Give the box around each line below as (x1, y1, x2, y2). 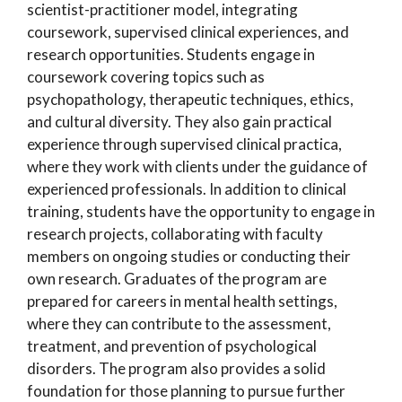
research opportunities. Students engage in (27, 45, 315, 64)
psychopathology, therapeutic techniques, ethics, (27, 90, 354, 109)
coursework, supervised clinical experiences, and (27, 22, 349, 41)
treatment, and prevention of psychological (27, 336, 317, 355)
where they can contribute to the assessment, (27, 314, 331, 333)
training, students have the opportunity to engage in (27, 202, 375, 221)
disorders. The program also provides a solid (27, 359, 326, 378)
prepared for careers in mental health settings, (27, 292, 337, 310)
